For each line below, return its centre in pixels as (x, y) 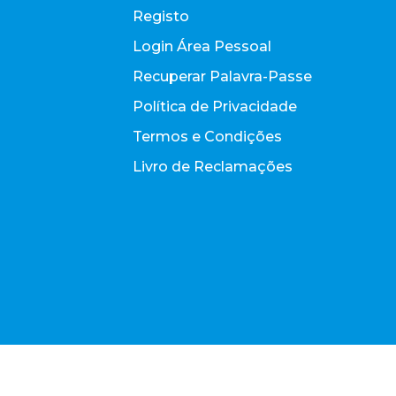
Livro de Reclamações (213, 167)
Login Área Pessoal (202, 46)
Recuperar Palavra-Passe (222, 76)
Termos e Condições (207, 137)
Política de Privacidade (215, 107)
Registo (161, 16)
